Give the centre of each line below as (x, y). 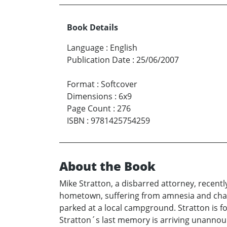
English (124, 48)
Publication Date (99, 60)
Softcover (119, 84)
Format (81, 84)
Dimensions (90, 97)
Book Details (92, 28)
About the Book (107, 166)
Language (85, 48)
